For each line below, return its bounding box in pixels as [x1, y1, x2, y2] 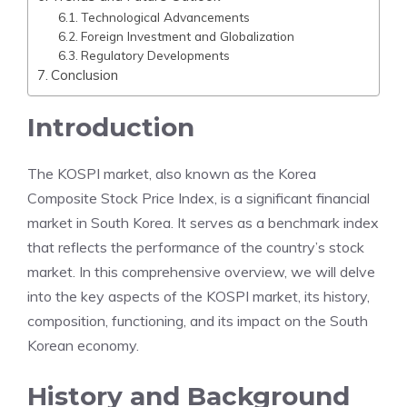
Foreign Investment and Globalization [80, 28, 294, 44]
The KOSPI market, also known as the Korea [27, 164, 316, 183]
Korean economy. [27, 336, 139, 354]
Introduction [27, 112, 194, 143]
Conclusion [51, 66, 119, 84]
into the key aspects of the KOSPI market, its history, [27, 287, 370, 305]
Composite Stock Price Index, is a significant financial [27, 189, 370, 207]
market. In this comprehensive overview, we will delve [27, 263, 375, 281]
